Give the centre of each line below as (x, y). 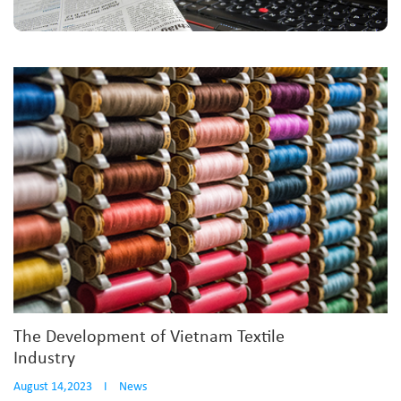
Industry (44, 359)
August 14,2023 (53, 388)
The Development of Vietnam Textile (149, 338)
